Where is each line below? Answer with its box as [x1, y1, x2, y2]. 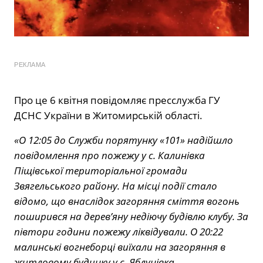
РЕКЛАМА [14, 60, 46, 68]
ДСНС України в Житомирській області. [14, 108, 203, 122]
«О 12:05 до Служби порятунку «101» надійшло [14, 133, 233, 147]
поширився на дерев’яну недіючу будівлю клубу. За [14, 209, 248, 223]
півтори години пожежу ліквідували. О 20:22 [14, 224, 223, 238]
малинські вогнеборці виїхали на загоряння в [14, 240, 225, 254]
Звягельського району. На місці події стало [14, 178, 217, 193]
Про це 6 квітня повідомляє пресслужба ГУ [14, 93, 220, 107]
